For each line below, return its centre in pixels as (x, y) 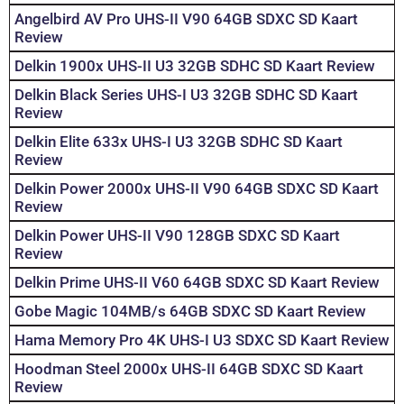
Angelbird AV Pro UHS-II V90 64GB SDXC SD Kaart (186, 19)
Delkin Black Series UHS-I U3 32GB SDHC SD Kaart (186, 95)
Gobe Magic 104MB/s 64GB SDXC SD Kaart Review (190, 312)
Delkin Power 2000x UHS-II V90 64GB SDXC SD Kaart (197, 189)
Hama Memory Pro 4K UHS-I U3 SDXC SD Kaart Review (202, 340)
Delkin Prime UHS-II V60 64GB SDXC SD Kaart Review (197, 283)
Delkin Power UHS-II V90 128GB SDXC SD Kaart (177, 236)
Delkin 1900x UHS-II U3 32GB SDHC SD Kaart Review (195, 66)
